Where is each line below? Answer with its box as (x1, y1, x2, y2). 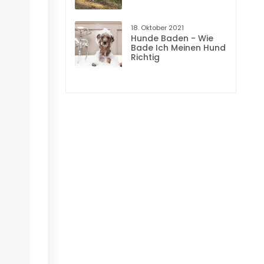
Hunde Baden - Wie (131, 32, 213, 44)
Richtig (131, 51, 160, 63)
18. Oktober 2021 (131, 22, 184, 32)
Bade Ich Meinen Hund (131, 41, 226, 54)
